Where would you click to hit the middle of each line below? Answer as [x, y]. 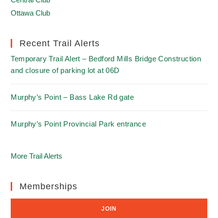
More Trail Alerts [37, 156]
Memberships [49, 186]
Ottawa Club [31, 13]
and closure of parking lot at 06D [65, 70]
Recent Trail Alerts [60, 43]
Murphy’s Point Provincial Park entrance [79, 124]
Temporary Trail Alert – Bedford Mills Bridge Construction [106, 59]
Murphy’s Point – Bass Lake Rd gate [73, 97]
